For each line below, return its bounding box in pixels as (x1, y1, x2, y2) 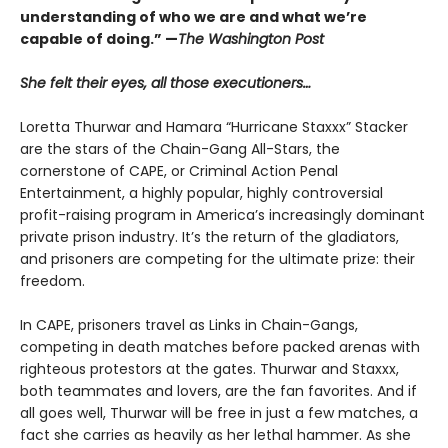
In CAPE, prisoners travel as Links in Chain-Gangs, (20, 314, 358, 335)
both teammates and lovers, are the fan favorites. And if (20, 380, 417, 401)
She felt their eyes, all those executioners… (20, 72, 311, 93)
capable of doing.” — (20, 28, 178, 49)
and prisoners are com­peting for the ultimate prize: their (20, 248, 415, 269)
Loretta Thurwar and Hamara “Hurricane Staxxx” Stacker (20, 116, 408, 137)
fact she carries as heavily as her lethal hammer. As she (20, 424, 411, 445)
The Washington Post (178, 28, 324, 49)
